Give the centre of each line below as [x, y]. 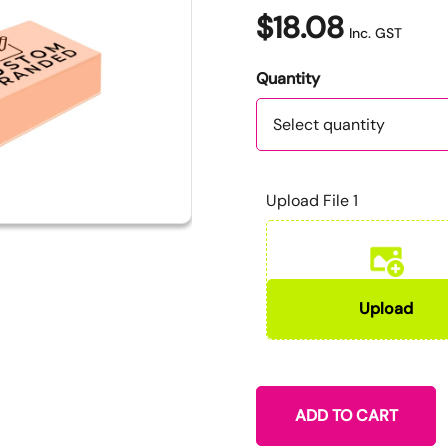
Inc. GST [375, 32]
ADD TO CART [346, 415]
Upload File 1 [312, 200]
